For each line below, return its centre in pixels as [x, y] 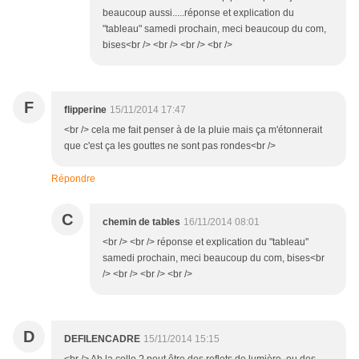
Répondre [73, 179]
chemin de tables [141, 222]
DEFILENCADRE [102, 339]
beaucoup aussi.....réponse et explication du [198, 13]
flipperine [85, 110]
